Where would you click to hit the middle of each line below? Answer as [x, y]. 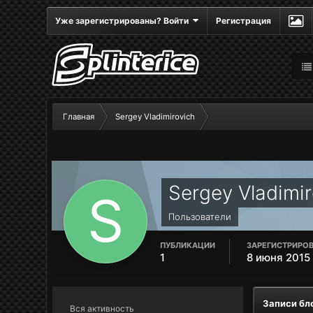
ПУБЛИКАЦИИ [188, 245]
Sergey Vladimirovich [155, 117]
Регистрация [244, 21]
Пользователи [200, 217]
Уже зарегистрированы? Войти [124, 21]
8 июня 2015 [279, 257]
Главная [79, 117]
